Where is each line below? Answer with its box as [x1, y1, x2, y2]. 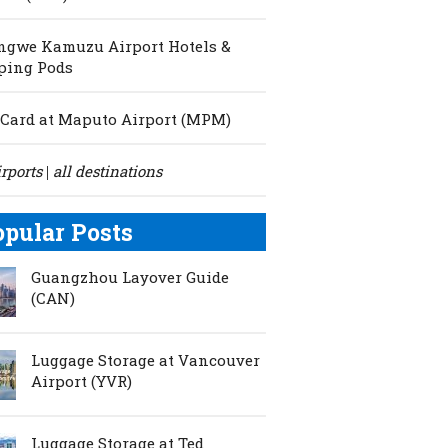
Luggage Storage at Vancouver [31, 349, 260, 370]
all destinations [53, 160, 162, 181]
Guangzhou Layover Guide [31, 266, 229, 287]
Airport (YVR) [31, 370, 132, 391]
